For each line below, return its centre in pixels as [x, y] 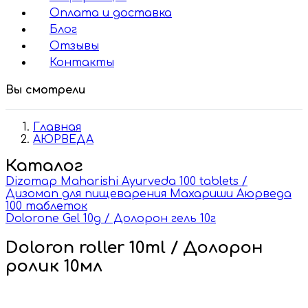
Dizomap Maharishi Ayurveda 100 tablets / [126, 181]
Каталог [44, 166]
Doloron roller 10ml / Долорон [134, 247]
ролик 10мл [54, 266]
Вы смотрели [45, 90]
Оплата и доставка [111, 13]
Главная [57, 127]
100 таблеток [46, 206]
